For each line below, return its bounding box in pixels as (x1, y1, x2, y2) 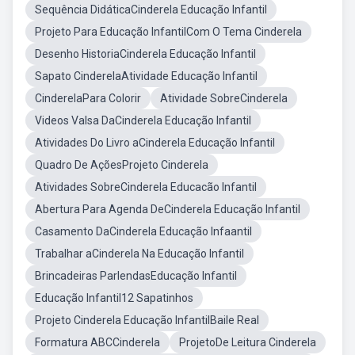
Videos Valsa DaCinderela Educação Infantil (35, 114, 251, 127)
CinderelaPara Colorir (35, 92, 141, 105)
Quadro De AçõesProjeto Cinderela (35, 158, 208, 171)
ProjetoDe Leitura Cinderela (179, 336, 316, 349)
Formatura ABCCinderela (35, 336, 160, 349)
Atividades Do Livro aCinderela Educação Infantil (35, 136, 275, 149)
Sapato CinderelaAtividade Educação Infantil (35, 70, 258, 82)
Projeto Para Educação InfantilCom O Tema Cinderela (35, 25, 302, 38)
